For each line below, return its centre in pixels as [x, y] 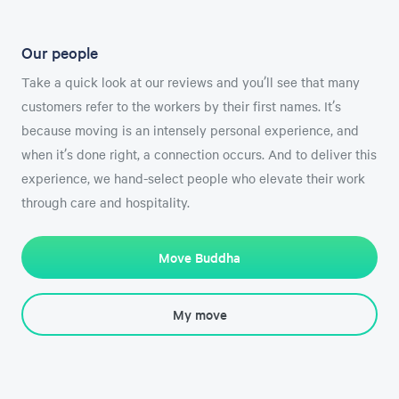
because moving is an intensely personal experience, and [190, 130]
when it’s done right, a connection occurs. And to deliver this [199, 154]
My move [199, 314]
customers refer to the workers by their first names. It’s [181, 106]
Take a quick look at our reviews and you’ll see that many [191, 81]
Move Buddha [199, 257]
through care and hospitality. [106, 202]
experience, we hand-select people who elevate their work [193, 178]
